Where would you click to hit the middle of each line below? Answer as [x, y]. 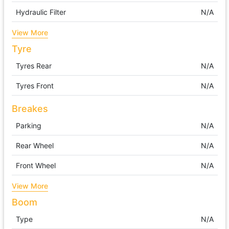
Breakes [30, 109]
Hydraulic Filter [41, 12]
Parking [28, 125]
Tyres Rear [33, 66]
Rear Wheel [35, 145]
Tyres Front [35, 86]
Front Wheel [36, 165]
